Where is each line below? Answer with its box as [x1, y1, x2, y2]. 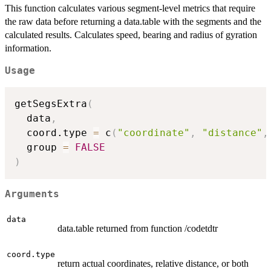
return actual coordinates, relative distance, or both [57, 258, 249, 269]
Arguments [5, 189, 59, 200]
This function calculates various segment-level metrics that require [5, 3, 255, 14]
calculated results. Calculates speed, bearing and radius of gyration [5, 30, 257, 41]
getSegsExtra [15, 97, 87, 109]
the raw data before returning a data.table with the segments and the [5, 16, 261, 27]
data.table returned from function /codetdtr [57, 223, 218, 233]
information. [5, 43, 51, 54]
